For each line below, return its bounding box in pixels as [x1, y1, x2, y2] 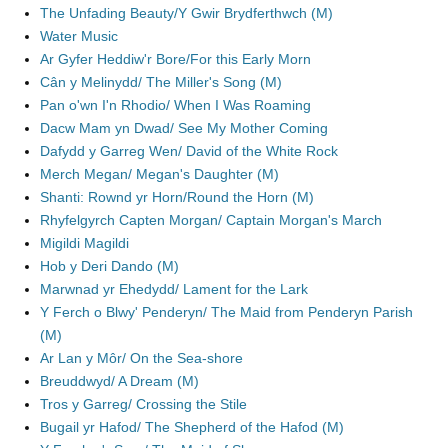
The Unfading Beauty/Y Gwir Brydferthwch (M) [40, 5, 333, 21]
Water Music [40, 28, 118, 44]
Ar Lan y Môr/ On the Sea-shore [40, 350, 243, 366]
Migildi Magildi [40, 235, 129, 251]
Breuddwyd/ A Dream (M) [40, 373, 199, 389]
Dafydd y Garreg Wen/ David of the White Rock [40, 143, 338, 159]
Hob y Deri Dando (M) [40, 258, 179, 274]
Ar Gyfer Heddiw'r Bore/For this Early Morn [40, 51, 311, 67]
